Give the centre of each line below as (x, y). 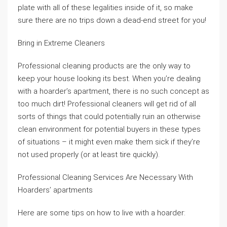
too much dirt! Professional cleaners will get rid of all (107, 104)
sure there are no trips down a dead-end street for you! (112, 20)
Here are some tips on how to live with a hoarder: (102, 213)
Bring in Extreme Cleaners (61, 43)
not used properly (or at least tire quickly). (89, 155)
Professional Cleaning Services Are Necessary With (105, 177)
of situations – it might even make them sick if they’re (109, 142)
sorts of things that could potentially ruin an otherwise (109, 117)
